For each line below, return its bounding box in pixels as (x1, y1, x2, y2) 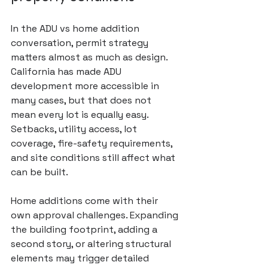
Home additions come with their (11, 194, 160, 207)
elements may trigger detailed (11, 252, 151, 264)
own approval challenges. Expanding (11, 209, 181, 221)
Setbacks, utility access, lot (11, 123, 139, 135)
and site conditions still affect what (11, 151, 178, 164)
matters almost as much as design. (11, 51, 170, 63)
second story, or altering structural (11, 237, 173, 250)
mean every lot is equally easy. (11, 108, 151, 121)
